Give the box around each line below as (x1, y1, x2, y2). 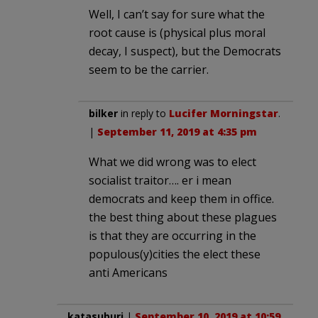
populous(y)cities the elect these (89, 246, 261, 263)
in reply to (118, 106, 169, 121)
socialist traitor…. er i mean (89, 172, 231, 189)
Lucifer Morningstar (169, 106, 278, 121)
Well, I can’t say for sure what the (89, 6, 265, 23)
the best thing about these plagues (89, 209, 277, 226)
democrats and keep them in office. (89, 191, 274, 207)
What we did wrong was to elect (89, 154, 256, 170)
